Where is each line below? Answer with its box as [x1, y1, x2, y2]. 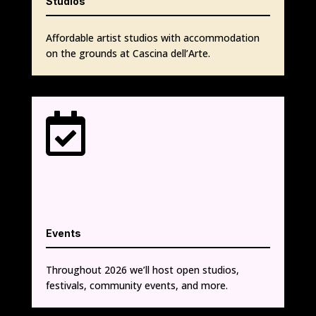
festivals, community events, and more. [45, 278, 228, 292]
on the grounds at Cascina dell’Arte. [45, 46, 210, 60]
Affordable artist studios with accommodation [45, 30, 260, 44]
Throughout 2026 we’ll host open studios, [45, 262, 239, 276]
